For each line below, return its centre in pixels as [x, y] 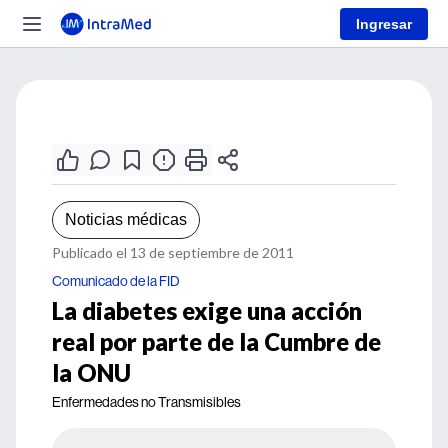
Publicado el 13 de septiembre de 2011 [173, 252]
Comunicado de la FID [116, 281]
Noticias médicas [126, 219]
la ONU [91, 372]
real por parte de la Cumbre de [216, 341]
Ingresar [384, 23]
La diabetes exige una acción [207, 310]
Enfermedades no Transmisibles [146, 402]
